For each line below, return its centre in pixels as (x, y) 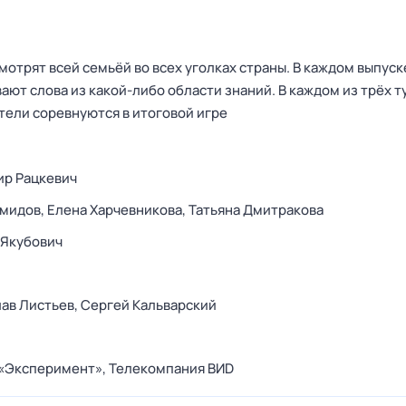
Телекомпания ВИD (171, 368)
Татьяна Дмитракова (256, 210)
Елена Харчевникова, (118, 210)
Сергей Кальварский (149, 305)
